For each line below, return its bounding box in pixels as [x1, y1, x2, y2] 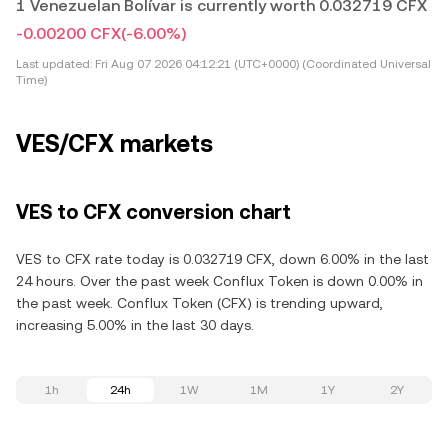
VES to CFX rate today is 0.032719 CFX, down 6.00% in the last [16, 251, 429, 267]
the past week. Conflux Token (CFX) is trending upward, [16, 295, 383, 311]
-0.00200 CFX [16, 24, 121, 43]
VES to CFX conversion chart [16, 200, 291, 224]
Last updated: [16, 57, 92, 71]
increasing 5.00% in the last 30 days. [16, 317, 254, 333]
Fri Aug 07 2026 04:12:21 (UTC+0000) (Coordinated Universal [92, 57, 431, 71]
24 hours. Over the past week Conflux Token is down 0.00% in [16, 273, 423, 289]
